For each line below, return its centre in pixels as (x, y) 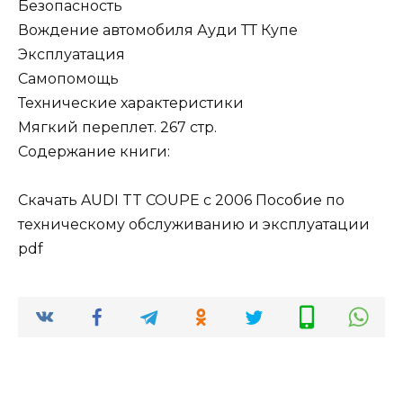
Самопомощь (68, 78)
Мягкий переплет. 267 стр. (117, 127)
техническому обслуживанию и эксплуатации (194, 224)
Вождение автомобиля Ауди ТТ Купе (158, 30)
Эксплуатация (72, 54)
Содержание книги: (94, 151)
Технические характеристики (131, 103)
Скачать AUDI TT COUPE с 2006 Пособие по (181, 200)
